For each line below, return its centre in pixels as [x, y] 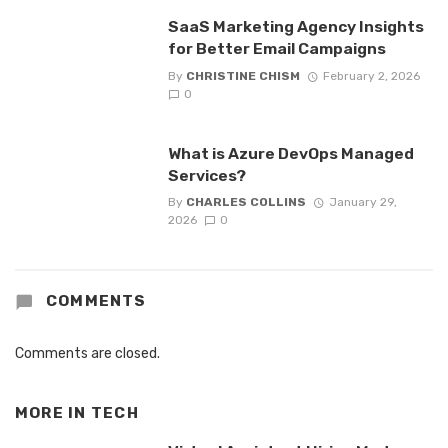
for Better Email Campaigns [276, 49]
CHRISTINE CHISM [242, 75]
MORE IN [53, 412]
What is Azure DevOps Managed [290, 153]
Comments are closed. [87, 353]
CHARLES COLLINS [245, 201]
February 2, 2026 [371, 75]
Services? [206, 175]
